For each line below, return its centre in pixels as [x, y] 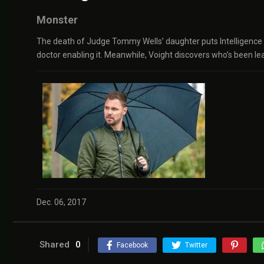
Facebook [132, 245]
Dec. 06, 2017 [61, 202]
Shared [55, 245]
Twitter [196, 245]
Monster [57, 20]
